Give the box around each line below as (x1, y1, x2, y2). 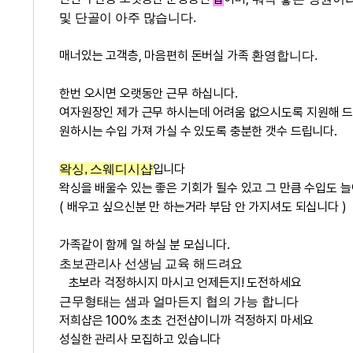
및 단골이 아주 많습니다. (59, 11, 196, 24)
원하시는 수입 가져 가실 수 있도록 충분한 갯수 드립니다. (59, 124, 337, 139)
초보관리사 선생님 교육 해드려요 (59, 257, 247, 270)
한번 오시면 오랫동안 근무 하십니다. (59, 86, 238, 101)
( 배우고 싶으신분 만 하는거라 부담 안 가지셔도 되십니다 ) (59, 199, 347, 214)
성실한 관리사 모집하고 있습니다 (59, 332, 221, 347)
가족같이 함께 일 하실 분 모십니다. (59, 237, 233, 252)
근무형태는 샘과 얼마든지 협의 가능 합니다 (59, 295, 299, 308)
